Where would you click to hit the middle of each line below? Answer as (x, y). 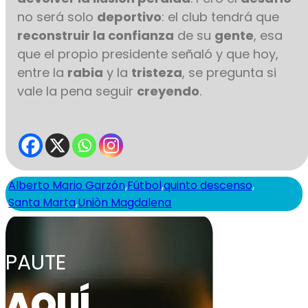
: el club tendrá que (221, 16)
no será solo (57, 16)
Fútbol (145, 185)
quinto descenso (208, 185)
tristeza (157, 72)
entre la (43, 72)
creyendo (168, 91)
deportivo (130, 16)
